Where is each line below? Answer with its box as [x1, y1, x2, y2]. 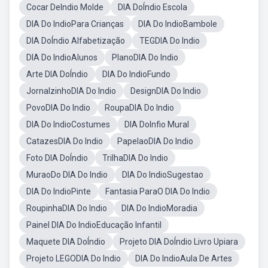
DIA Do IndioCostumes [26, 120, 110, 129]
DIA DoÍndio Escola [118, 2, 187, 12]
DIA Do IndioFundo [102, 69, 170, 79]
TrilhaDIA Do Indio [102, 153, 168, 163]
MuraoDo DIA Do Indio [26, 170, 108, 179]
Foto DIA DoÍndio [26, 153, 88, 163]
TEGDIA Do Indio [139, 36, 200, 45]
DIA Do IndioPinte [26, 187, 91, 196]
